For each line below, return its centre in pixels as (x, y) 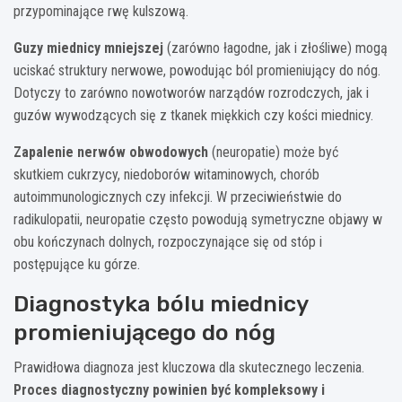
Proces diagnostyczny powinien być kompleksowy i (169, 389)
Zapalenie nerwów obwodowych (111, 152)
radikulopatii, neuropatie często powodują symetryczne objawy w (198, 219)
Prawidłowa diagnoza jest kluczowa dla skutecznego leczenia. (189, 367)
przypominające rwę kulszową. (101, 11)
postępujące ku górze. (77, 264)
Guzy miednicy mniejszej (88, 48)
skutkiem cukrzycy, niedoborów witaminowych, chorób (166, 174)
